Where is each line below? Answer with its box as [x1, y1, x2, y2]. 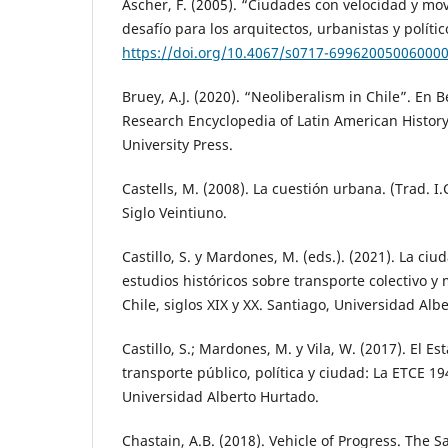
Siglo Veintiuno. [122, 202, 227, 222]
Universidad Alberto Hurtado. [122, 387, 319, 406]
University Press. [122, 134, 233, 154]
